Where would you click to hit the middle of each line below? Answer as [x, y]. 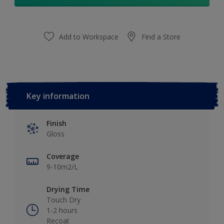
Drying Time [68, 189]
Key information [58, 96]
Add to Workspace [88, 36]
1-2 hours [62, 210]
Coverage [63, 156]
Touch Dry [63, 199]
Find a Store [161, 36]
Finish [56, 123]
